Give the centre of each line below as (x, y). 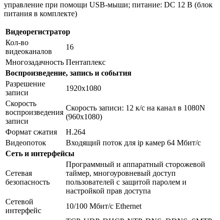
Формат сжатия (31, 132)
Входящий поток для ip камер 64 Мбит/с (133, 143)
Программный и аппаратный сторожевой (136, 165)
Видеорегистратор (38, 32)
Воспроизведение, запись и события (69, 73)
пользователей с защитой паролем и (126, 182)
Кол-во (17, 43)
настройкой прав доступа (108, 191)
